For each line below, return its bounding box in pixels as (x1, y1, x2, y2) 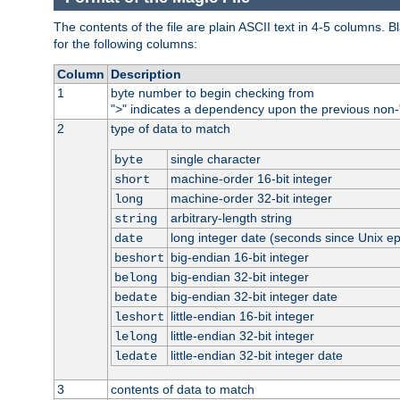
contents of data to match (110, 381, 254, 396)
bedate (113, 289, 157, 304)
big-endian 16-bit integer (170, 249, 309, 264)
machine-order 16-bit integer (170, 171, 332, 186)
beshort (113, 250, 164, 265)
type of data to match (110, 121, 230, 136)
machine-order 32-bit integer (170, 190, 332, 205)
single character (170, 151, 261, 166)
